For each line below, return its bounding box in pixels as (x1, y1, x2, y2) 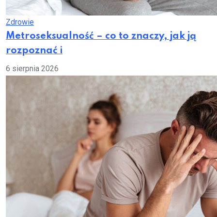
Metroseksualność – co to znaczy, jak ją (6, 31, 196, 41)
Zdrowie (6, 17, 34, 27)
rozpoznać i (6, 46, 62, 56)
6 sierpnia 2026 (6, 64, 59, 73)
